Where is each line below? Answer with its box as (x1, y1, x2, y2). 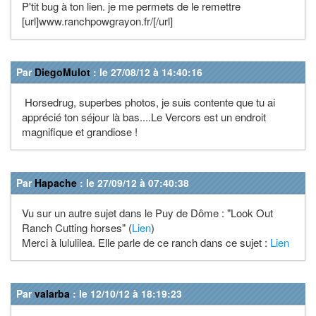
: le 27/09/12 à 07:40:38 (77, 175, 189, 190)
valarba (35, 286, 70, 300)
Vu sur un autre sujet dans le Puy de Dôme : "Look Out (22, 205, 273, 220)
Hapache (35, 175, 77, 190)
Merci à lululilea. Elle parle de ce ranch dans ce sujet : (22, 234, 270, 250)
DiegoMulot (35, 64, 90, 79)
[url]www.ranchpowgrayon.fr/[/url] (22, 13, 173, 28)
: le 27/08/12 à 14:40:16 (90, 64, 202, 79)
